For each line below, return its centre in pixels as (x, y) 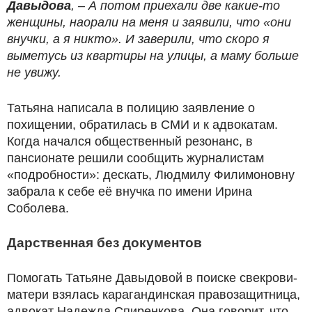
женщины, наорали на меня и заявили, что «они (149, 22)
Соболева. (38, 208)
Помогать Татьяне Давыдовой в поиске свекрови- (152, 278)
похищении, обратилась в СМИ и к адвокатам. (142, 124)
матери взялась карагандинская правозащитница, (154, 294)
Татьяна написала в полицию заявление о (131, 108)
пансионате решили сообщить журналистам (135, 158)
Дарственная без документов (104, 242)
